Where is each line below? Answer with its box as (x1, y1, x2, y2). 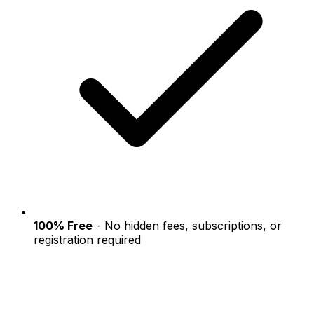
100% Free (34, 218, 93, 233)
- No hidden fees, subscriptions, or (93, 218, 282, 233)
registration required (34, 232, 141, 247)
